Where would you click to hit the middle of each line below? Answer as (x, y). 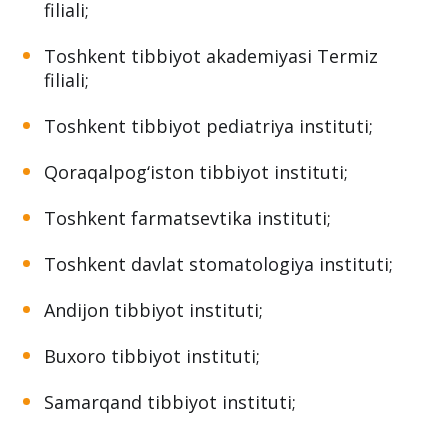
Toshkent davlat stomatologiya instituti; (218, 332)
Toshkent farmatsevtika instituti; (187, 286)
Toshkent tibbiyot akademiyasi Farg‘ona (217, 54)
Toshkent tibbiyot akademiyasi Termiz (211, 124)
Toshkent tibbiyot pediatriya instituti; (208, 194)
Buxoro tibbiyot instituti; (152, 424)
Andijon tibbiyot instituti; (153, 378)
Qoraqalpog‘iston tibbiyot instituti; (196, 240)
